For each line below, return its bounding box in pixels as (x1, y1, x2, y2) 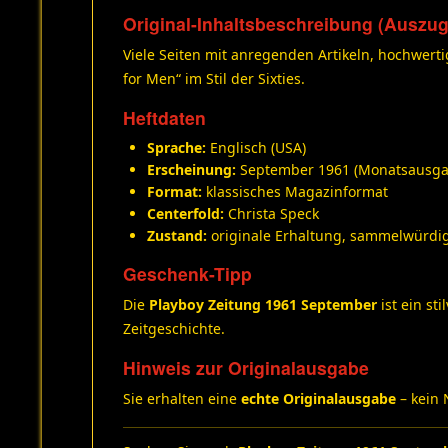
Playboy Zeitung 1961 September (149, 295, 377, 314)
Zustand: (147, 226, 207, 245)
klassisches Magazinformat (202, 182, 388, 201)
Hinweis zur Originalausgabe (123, 355, 369, 380)
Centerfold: (147, 204, 224, 223)
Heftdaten (123, 105, 206, 130)
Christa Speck (224, 204, 319, 223)
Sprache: (147, 138, 206, 157)
